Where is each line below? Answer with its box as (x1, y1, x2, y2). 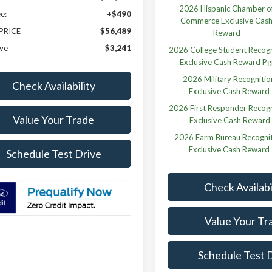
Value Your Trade (13, 113, 94, 127)
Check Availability (12, 79, 95, 93)
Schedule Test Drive (5, 147, 101, 161)
